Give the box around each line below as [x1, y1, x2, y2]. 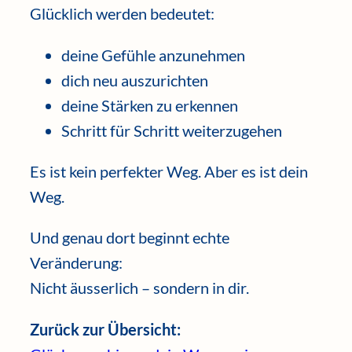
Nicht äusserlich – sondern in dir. [30, 278, 249, 298]
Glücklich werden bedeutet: [30, 4, 214, 24]
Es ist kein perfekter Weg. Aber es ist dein [30, 162, 308, 181]
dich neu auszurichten [61, 70, 208, 90]
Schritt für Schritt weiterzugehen [61, 120, 282, 140]
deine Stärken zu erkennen [61, 95, 238, 115]
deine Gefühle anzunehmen [61, 45, 245, 64]
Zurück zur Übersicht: [30, 319, 181, 339]
